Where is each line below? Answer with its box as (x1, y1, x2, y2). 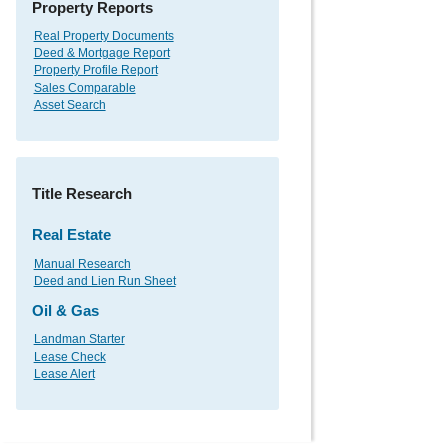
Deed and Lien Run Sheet (33, 274, 176, 289)
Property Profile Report (33, 63, 158, 78)
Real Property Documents (33, 29, 174, 44)
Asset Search (33, 97, 106, 112)
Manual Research (33, 257, 131, 272)
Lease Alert (33, 366, 95, 381)
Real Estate (32, 226, 111, 244)
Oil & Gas (32, 301, 99, 319)
